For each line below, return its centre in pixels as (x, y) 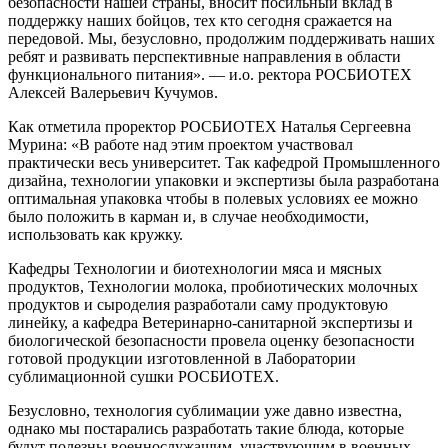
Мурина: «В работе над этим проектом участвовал (180, 145)
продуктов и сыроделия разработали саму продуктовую (198, 305)
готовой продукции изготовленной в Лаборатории (182, 359)
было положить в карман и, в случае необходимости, (188, 217)
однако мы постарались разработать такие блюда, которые (206, 429)
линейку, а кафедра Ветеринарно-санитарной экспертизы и (210, 323)
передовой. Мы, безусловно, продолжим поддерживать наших (221, 39)
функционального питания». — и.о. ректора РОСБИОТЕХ (210, 75)
